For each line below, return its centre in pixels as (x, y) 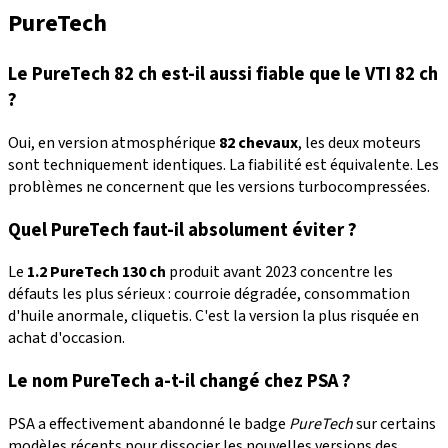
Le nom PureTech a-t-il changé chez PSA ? (179, 380)
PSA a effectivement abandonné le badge (148, 423)
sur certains (394, 423)
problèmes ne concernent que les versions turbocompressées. (219, 186)
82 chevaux (258, 142)
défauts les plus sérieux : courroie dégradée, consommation (209, 294)
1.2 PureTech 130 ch (96, 272)
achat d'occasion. (66, 338)
